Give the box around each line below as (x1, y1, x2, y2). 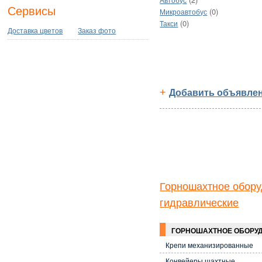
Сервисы (8, 5, 56, 18)
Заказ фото (78, 27, 116, 36)
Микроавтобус (160, 8, 208, 17)
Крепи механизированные (166, 241, 254, 250)
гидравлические (160, 196, 239, 209)
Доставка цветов (8, 27, 63, 36)
